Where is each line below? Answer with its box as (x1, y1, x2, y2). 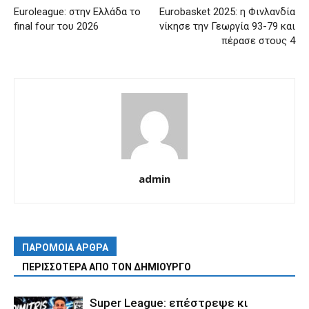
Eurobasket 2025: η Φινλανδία (159, 6, 295, 19)
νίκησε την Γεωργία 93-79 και (159, 20, 295, 33)
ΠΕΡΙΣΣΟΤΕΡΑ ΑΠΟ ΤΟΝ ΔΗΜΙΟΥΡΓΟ (22, 261, 191, 273)
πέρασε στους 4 (221, 34, 295, 48)
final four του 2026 (14, 20, 99, 33)
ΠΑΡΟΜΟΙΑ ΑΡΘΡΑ (22, 242, 108, 254)
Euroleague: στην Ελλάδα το (14, 6, 141, 19)
